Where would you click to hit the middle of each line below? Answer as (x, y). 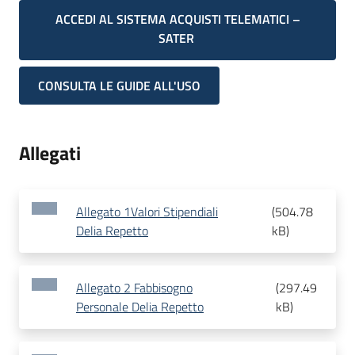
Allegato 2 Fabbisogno (134, 288)
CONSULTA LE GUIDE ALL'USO (119, 86)
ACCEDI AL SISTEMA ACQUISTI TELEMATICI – (177, 19)
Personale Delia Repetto (140, 307)
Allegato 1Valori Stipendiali (147, 212)
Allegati (50, 153)
